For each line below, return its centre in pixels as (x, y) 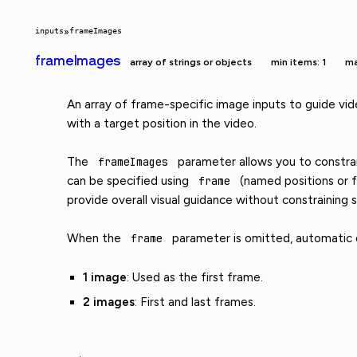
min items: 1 (299, 62)
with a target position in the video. (162, 123)
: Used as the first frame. (195, 277)
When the (96, 239)
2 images (109, 302)
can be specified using (129, 180)
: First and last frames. (195, 302)
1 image (105, 277)
